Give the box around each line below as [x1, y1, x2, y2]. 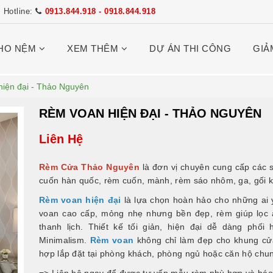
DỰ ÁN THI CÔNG [149, 43, 232, 54]
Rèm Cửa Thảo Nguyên [39, 162, 140, 172]
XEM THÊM [67, 43, 121, 54]
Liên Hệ [39, 132, 83, 146]
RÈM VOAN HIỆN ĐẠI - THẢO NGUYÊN [39, 107, 261, 120]
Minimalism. [39, 235, 90, 245]
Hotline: [3, 7, 35, 16]
